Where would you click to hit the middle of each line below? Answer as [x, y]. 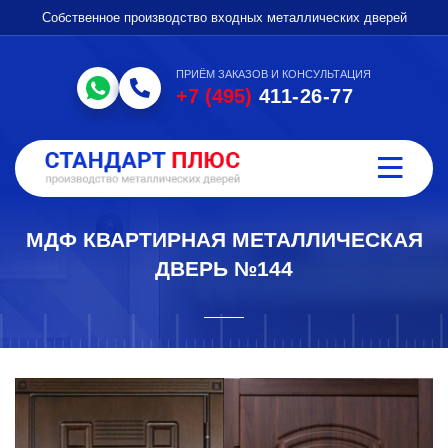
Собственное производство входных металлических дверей [224, 17]
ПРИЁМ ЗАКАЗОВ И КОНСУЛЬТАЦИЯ [273, 74]
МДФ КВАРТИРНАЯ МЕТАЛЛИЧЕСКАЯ [224, 239]
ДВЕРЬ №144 [224, 268]
